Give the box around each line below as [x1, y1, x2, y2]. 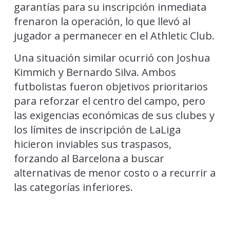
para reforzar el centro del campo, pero [13, 93, 205, 108]
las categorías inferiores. [13, 180, 133, 194]
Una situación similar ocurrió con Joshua [13, 50, 210, 65]
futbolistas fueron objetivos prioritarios [13, 79, 208, 93]
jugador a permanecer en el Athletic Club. [13, 28, 215, 43]
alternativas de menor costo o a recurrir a [13, 165, 216, 180]
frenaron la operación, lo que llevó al [13, 14, 190, 28]
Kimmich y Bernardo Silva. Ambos [13, 65, 176, 79]
